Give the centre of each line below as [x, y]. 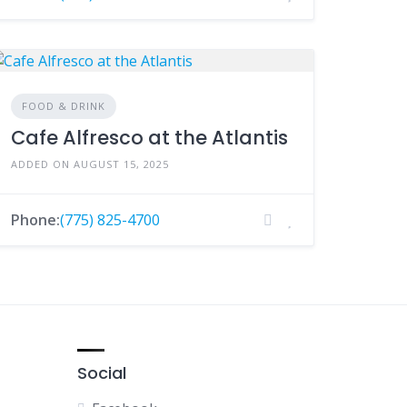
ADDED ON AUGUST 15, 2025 [90, 164]
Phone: [36, 220]
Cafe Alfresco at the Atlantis [150, 138]
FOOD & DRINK [64, 106]
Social [102, 373]
